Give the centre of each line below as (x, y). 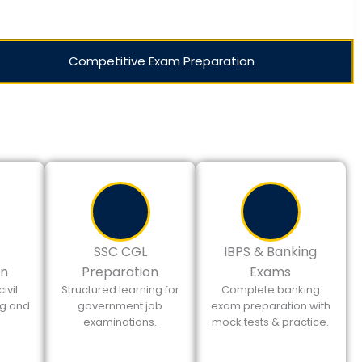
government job (120, 306)
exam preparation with (270, 306)
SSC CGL (120, 252)
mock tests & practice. (271, 322)
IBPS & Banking (271, 252)
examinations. (120, 322)
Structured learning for (120, 290)
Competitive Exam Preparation (162, 61)
